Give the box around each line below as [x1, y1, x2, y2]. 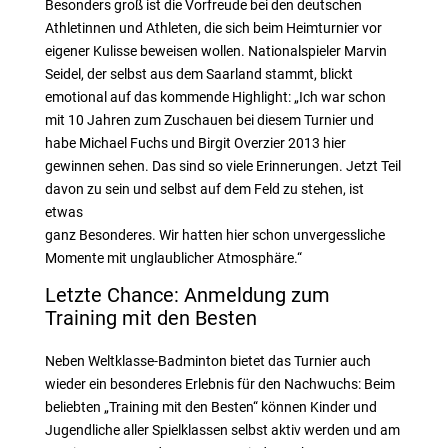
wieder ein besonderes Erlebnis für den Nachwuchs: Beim [44, 376, 395, 392]
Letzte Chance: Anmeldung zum [44, 283, 330, 307]
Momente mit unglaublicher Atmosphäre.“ [44, 250, 302, 266]
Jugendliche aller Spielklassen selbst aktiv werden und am [44, 422, 400, 438]
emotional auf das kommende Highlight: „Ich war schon [44, 89, 386, 105]
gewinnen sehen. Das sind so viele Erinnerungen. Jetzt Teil [44, 158, 401, 174]
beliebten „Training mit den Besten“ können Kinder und [44, 399, 377, 415]
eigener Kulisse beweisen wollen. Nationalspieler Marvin [44, 43, 387, 59]
